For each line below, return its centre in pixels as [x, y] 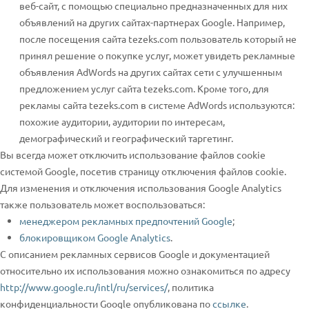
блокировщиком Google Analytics [95, 237]
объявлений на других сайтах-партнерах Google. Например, [152, 22]
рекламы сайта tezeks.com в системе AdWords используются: [157, 105]
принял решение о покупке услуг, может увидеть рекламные [157, 55]
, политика [191, 287]
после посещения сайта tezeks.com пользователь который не [158, 39]
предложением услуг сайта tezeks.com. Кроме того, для [144, 88]
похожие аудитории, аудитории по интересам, [122, 121]
